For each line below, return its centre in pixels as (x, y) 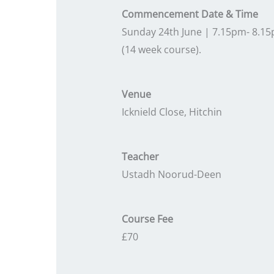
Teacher (140, 157)
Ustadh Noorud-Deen (171, 175)
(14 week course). (161, 50)
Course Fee (147, 219)
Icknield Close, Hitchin (172, 112)
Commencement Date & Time (190, 14)
